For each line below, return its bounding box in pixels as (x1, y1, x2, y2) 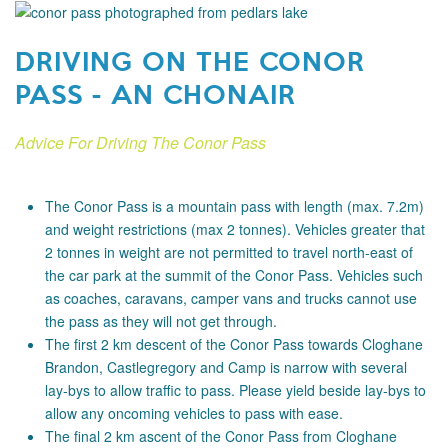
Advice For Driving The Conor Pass (15, 131, 266, 155)
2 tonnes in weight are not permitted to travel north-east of (45, 242, 413, 263)
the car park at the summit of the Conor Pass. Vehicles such (45, 265, 423, 286)
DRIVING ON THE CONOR (15, 41, 365, 80)
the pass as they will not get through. (45, 311, 277, 332)
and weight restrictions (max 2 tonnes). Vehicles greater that (45, 219, 425, 240)
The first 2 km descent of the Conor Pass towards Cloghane (45, 334, 423, 355)
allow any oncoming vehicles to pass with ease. (45, 403, 343, 424)
